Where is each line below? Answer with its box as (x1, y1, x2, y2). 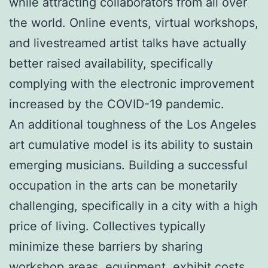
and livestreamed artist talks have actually (9, 35, 246, 50)
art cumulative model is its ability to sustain (9, 137, 253, 152)
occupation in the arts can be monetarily (9, 178, 237, 193)
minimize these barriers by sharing (9, 239, 203, 254)
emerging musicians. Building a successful (9, 157, 248, 172)
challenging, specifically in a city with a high (9, 198, 258, 213)
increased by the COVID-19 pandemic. (9, 96, 224, 111)
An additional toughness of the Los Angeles (9, 117, 256, 132)
